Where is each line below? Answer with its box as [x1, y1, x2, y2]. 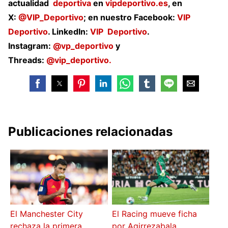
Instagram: [8, 40, 53, 51]
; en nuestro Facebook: [83, 12, 177, 22]
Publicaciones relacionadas [8, 124, 173, 139]
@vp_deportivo [53, 40, 113, 51]
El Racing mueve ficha [111, 209, 197, 219]
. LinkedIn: [48, 26, 90, 37]
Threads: [8, 54, 46, 65]
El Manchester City [10, 209, 83, 219]
